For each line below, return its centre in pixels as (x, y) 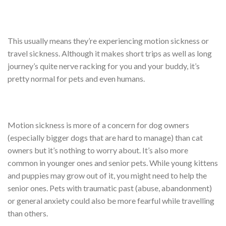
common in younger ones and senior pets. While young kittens (113, 163)
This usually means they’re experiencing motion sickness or (108, 41)
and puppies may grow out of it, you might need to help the (107, 176)
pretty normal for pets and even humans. (76, 79)
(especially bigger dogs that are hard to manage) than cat (105, 138)
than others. (28, 213)
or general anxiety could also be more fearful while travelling (111, 201)
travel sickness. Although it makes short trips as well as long (110, 53)
